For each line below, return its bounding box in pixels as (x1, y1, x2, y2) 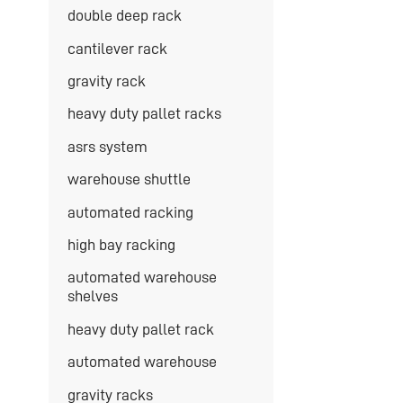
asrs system (67, 138, 148, 155)
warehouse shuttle (67, 171, 191, 188)
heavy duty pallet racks (67, 105, 221, 122)
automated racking (67, 203, 193, 220)
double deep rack (67, 7, 182, 24)
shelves (67, 288, 118, 305)
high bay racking (67, 237, 175, 254)
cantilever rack (67, 40, 167, 57)
